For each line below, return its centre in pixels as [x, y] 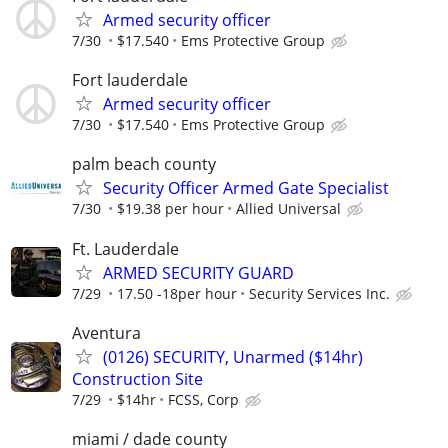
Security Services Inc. [319, 293]
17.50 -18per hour [177, 293]
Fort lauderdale [130, 80]
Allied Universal [288, 209]
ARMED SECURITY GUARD [198, 272]
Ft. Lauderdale [125, 248]
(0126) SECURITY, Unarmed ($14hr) [233, 356]
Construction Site [137, 378]
